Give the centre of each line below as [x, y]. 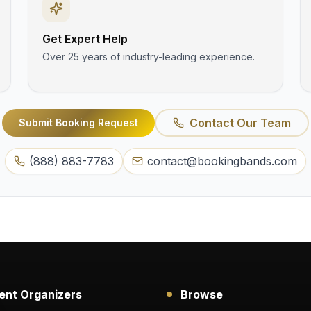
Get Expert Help [85, 39]
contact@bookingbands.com [222, 161]
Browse [202, 294]
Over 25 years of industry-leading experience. [149, 57]
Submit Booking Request [78, 123]
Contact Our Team [240, 123]
